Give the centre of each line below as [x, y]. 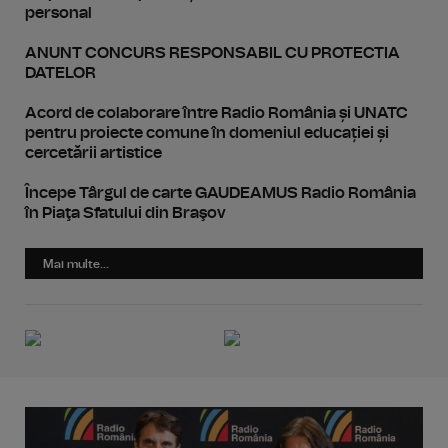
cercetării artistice [93, 153]
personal [58, 13]
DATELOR [60, 73]
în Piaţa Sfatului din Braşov [125, 213]
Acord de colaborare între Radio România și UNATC [216, 113]
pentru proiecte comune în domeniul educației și [207, 133]
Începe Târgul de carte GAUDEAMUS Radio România [220, 193]
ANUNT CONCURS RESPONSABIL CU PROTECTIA [212, 53]
